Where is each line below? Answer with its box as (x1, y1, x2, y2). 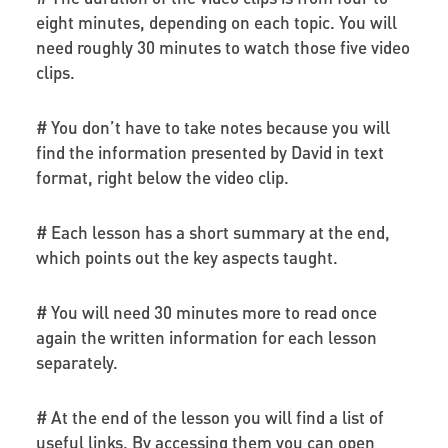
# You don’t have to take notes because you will (35, 115, 390, 138)
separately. (35, 350, 118, 373)
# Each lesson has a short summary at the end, (35, 220, 390, 243)
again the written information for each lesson (35, 325, 377, 348)
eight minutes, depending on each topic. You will (35, 10, 397, 33)
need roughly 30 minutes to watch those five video (35, 35, 410, 58)
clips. (35, 60, 75, 83)
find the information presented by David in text (35, 140, 384, 163)
